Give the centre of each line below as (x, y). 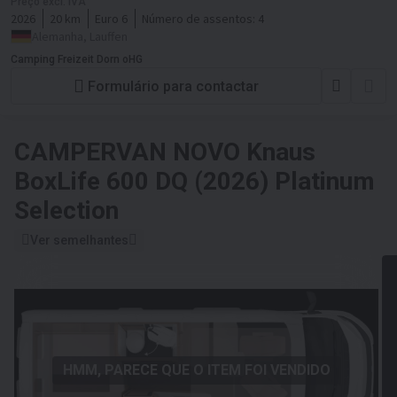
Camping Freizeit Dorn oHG (77, 59)
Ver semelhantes (79, 240)
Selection (66, 210)
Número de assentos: (200, 19)
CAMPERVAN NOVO (130, 152)
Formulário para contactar (173, 86)
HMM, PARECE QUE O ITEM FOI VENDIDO (196, 370)
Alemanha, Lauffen (80, 36)
